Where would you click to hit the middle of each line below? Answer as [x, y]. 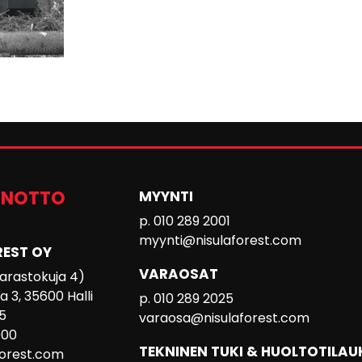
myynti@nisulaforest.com [220, 240]
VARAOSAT [178, 274]
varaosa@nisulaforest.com [224, 318]
